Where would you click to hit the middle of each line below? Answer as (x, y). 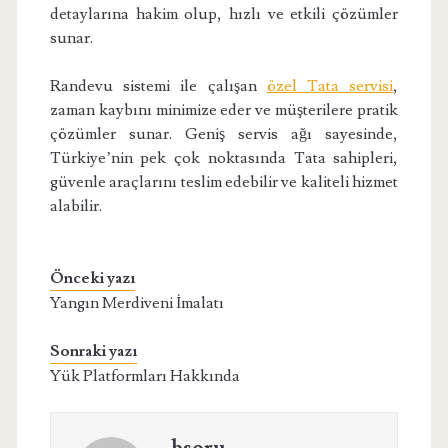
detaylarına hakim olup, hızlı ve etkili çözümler (224, 14)
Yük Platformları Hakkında (144, 376)
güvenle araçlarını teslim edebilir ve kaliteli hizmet (224, 182)
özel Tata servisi (330, 86)
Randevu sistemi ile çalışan (158, 86)
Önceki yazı (92, 278)
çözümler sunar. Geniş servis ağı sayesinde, (224, 134)
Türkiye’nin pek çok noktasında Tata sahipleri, (224, 158)
